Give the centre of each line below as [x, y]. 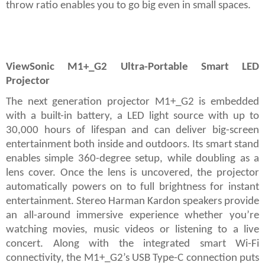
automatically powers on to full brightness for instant [132, 187]
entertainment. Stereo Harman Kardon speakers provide [132, 201]
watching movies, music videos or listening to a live [132, 230]
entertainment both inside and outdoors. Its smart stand [132, 144]
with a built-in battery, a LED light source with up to [132, 116]
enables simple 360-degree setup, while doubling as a [132, 159]
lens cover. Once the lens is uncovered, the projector [132, 173]
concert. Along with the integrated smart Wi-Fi [132, 244]
